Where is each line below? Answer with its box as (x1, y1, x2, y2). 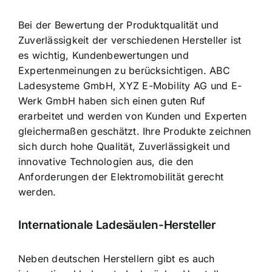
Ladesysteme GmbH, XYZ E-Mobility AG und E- (18, 79, 242, 92)
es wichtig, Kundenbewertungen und (18, 49, 189, 61)
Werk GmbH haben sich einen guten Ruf (18, 94, 206, 107)
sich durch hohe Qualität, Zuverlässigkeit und (18, 140, 230, 152)
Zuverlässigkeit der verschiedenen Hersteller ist (18, 33, 242, 46)
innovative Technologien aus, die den (18, 155, 194, 168)
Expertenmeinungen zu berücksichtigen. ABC (18, 64, 230, 76)
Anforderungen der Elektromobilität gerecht (18, 170, 224, 183)
